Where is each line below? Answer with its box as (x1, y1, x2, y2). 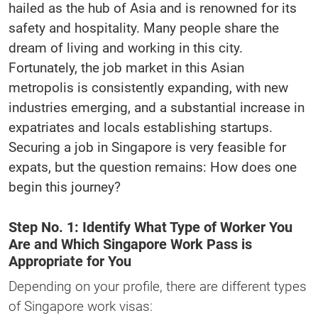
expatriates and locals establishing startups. (9, 119, 273, 136)
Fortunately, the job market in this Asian (9, 60, 244, 76)
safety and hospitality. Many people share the (9, 20, 279, 36)
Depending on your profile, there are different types (9, 278, 307, 295)
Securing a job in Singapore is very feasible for (9, 139, 286, 155)
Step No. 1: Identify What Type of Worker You (9, 219, 292, 236)
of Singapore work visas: (9, 298, 153, 314)
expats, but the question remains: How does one (9, 159, 297, 175)
